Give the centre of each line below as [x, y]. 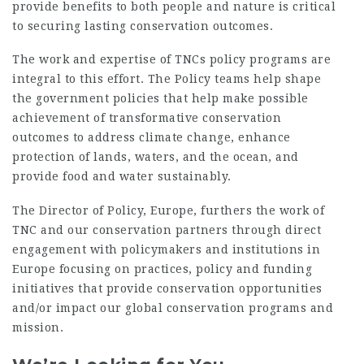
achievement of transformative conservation [147, 118]
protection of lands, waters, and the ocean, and [156, 157]
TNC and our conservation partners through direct [167, 230]
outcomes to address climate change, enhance [152, 137]
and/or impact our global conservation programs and [173, 308]
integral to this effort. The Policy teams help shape [167, 79]
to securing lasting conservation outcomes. [143, 26]
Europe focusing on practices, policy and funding [162, 269]
